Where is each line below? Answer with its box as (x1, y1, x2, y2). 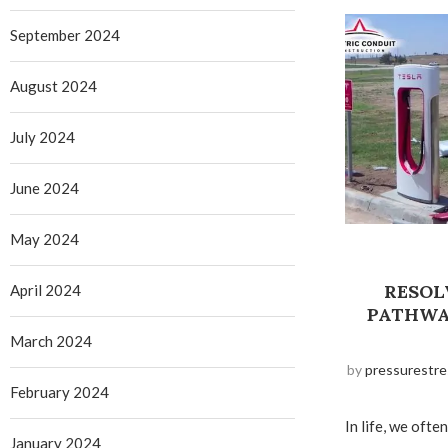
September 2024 (10, 26, 120, 44)
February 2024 (10, 383, 109, 401)
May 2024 (10, 230, 79, 248)
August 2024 (10, 77, 97, 95)
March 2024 (10, 332, 92, 350)
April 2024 (10, 281, 81, 299)
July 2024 (10, 128, 75, 146)
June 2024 (10, 179, 79, 197)
